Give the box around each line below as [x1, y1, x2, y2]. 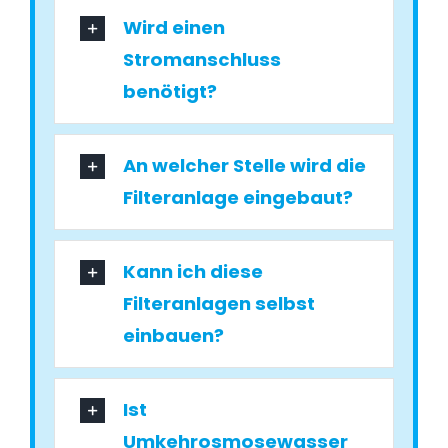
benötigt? [123, 79, 218, 105]
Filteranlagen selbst [123, 291, 316, 317]
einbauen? [123, 323, 225, 349]
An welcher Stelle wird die [123, 153, 367, 179]
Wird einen [123, 15, 226, 41]
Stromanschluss [123, 47, 282, 73]
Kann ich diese [123, 259, 264, 285]
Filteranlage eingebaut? [123, 185, 354, 211]
